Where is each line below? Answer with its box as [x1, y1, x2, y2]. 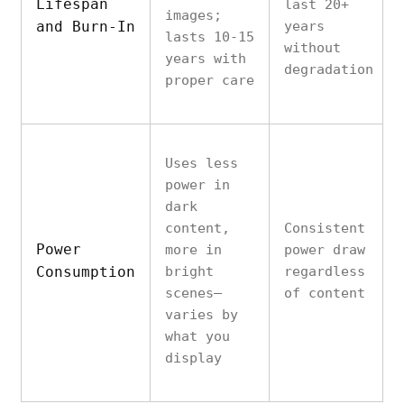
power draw [284, 242, 365, 258]
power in [165, 177, 230, 193]
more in [165, 242, 222, 258]
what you [165, 328, 230, 344]
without [284, 40, 341, 56]
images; [165, 7, 222, 23]
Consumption [36, 263, 135, 280]
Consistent [284, 220, 365, 236]
